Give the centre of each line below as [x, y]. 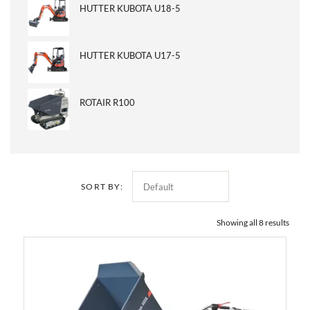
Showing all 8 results [253, 222]
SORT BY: [102, 186]
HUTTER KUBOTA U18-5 [130, 8]
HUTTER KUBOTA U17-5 [130, 55]
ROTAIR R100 [107, 102]
